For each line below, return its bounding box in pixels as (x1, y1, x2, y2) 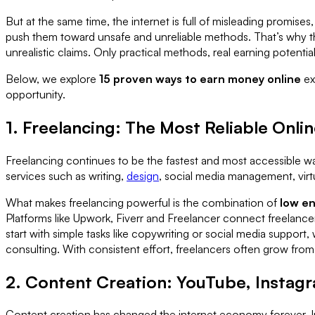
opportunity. (6, 86, 65, 101)
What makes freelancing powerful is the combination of (6, 195, 280, 210)
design (127, 168, 159, 183)
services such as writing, (6, 168, 127, 183)
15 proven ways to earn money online (99, 71, 301, 86)
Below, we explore (6, 71, 99, 86)
